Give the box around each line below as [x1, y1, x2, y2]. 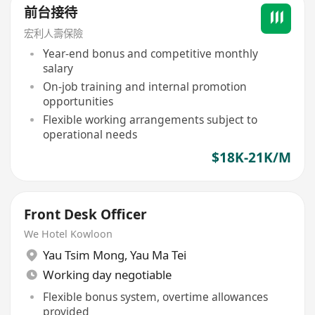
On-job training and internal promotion [42, 78, 247, 94]
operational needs [42, 126, 137, 142]
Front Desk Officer [24, 205, 148, 224]
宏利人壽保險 [24, 26, 84, 40]
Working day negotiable [42, 266, 172, 283]
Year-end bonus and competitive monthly [42, 46, 258, 62]
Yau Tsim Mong [42, 247, 124, 264]
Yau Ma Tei [129, 247, 186, 264]
